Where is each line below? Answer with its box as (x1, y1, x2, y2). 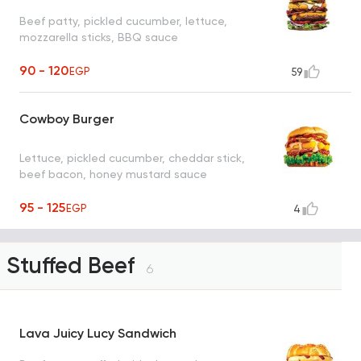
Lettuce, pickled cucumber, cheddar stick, (19, 151, 245, 164)
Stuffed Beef (6, 252, 140, 280)
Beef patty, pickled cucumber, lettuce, (19, 14, 227, 27)
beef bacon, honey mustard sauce (19, 167, 207, 180)
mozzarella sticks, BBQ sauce (19, 30, 178, 44)
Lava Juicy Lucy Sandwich (19, 326, 176, 342)
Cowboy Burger (19, 111, 114, 127)
